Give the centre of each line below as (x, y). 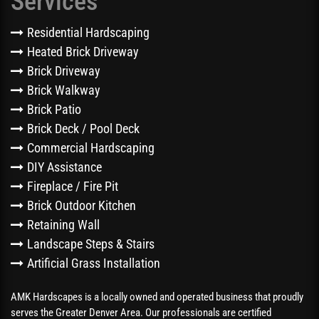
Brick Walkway (64, 90)
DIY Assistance (64, 167)
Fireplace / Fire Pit (73, 187)
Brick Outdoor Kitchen (82, 206)
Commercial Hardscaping (91, 148)
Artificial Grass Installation (94, 263)
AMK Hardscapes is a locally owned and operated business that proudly (157, 297)
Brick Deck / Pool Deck (83, 129)
